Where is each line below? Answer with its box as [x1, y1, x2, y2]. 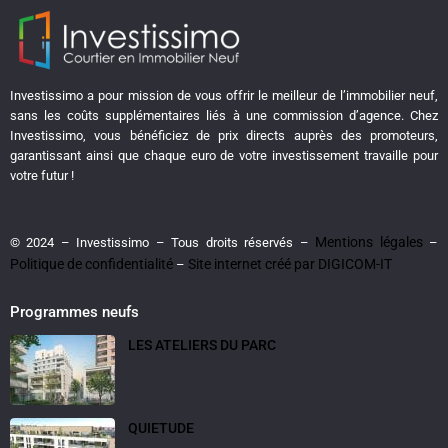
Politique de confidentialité [10, 256, 173, 273]
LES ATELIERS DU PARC [128, 337, 276, 354]
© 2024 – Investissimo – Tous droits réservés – [10, 235, 316, 251]
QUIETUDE [128, 420, 194, 437]
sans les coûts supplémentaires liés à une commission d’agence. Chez [10, 108, 438, 124]
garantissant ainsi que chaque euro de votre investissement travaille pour [10, 148, 438, 164]
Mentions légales [315, 234, 423, 251]
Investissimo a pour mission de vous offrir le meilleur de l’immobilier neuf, [10, 88, 438, 104]
